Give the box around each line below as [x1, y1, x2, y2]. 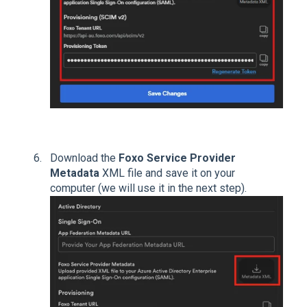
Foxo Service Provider [119, 151, 236, 164]
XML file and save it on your [99, 166, 235, 180]
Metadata [50, 166, 99, 180]
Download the [50, 151, 119, 164]
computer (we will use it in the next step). [50, 181, 247, 195]
